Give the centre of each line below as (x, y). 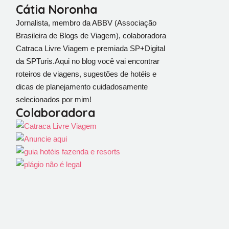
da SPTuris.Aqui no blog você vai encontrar (88, 61)
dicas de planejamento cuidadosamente (82, 87)
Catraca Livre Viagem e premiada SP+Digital (90, 48)
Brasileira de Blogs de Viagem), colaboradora (91, 36)
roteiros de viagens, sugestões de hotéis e (86, 74)
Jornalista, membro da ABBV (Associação (86, 23)
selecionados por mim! (54, 99)
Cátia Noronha (56, 9)
